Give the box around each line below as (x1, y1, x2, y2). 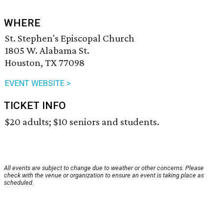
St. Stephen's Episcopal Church (5, 32, 134, 44)
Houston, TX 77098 (5, 57, 85, 69)
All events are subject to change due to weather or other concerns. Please (4, 164, 204, 172)
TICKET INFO (4, 100, 66, 112)
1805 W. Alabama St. (5, 44, 89, 57)
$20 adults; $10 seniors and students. (5, 116, 159, 128)
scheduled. (4, 179, 34, 187)
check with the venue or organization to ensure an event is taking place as (4, 172, 204, 179)
